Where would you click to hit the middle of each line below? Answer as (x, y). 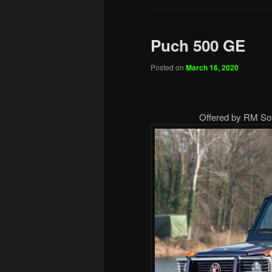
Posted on (168, 67)
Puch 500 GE (198, 46)
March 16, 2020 (212, 67)
